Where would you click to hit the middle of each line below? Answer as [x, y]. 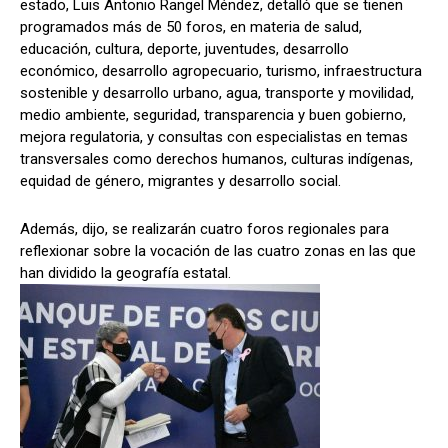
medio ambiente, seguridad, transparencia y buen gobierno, [213, 115]
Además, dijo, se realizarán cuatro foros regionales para [204, 229]
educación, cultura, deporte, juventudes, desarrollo [184, 49]
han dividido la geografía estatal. [125, 273]
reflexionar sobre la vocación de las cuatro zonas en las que [218, 251]
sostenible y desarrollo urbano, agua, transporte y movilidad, [217, 93]
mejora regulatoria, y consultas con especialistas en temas [214, 137]
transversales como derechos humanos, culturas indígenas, [216, 159]
